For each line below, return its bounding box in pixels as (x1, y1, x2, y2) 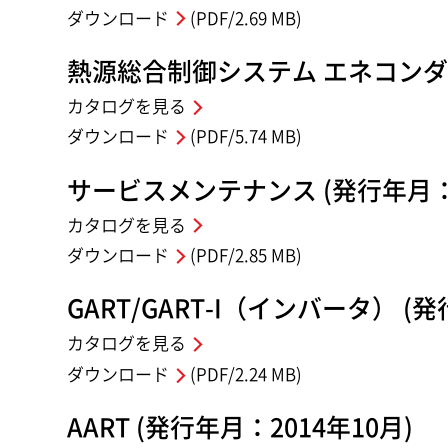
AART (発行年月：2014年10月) (67, 415, 414, 441)
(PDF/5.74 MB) (185, 128, 302, 146)
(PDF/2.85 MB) (185, 247, 302, 265)
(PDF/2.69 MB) (185, 9, 302, 27)
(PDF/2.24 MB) (185, 365, 302, 383)
